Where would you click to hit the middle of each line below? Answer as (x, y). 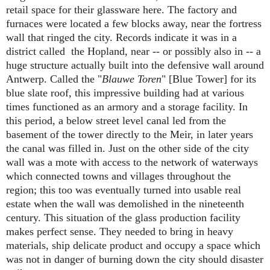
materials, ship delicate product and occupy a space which (133, 245)
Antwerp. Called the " (54, 79)
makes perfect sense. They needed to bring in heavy (120, 231)
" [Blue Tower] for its (209, 79)
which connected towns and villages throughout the (118, 176)
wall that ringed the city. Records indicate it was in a (121, 37)
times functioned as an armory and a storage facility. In (127, 106)
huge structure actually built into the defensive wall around (135, 65)
